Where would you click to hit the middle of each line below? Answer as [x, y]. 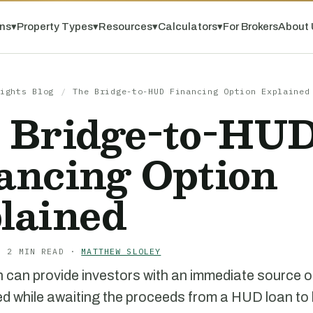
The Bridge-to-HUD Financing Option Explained [191, 91]
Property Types [54, 26]
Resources [125, 26]
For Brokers [250, 26]
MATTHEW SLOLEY [121, 251]
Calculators [187, 26]
